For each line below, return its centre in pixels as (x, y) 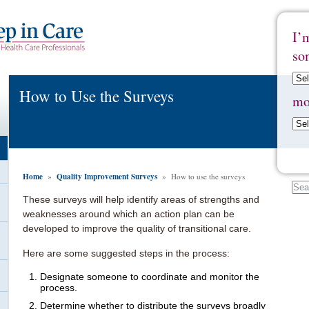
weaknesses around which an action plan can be (129, 213)
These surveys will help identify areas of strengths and (141, 199)
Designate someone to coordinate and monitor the (150, 276)
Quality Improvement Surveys (108, 176)
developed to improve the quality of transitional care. (138, 228)
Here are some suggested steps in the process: (126, 253)
